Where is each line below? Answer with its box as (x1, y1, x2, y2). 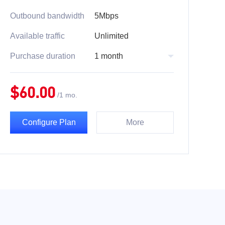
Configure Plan (22, 118, 76, 127)
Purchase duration (10, 52, 75, 60)
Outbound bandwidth (10, 12, 84, 20)
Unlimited (94, 32, 129, 40)
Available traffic (10, 32, 65, 40)
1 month (94, 52, 123, 60)
